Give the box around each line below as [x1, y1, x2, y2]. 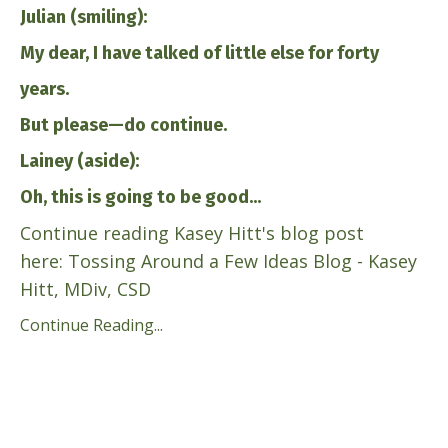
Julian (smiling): [20, 6, 147, 28]
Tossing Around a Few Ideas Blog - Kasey [68, 249, 417, 273]
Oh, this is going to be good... [20, 186, 261, 208]
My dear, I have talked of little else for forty [20, 42, 379, 64]
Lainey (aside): [20, 150, 139, 172]
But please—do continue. [20, 114, 227, 136]
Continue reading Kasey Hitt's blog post [20, 221, 364, 245]
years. [20, 78, 69, 100]
